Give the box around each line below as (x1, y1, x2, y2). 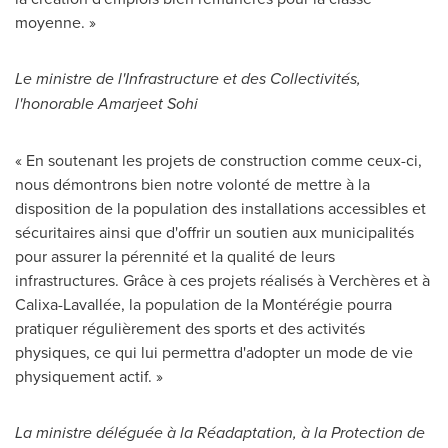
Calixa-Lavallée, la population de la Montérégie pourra (15, 293, 392, 315)
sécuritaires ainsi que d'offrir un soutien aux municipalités (15, 221, 414, 243)
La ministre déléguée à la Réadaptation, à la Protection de (15, 421, 425, 444)
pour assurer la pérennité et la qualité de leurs (15, 245, 335, 267)
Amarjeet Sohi (98, 92, 198, 115)
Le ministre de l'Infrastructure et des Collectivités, (15, 67, 361, 90)
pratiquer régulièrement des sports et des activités (15, 317, 365, 339)
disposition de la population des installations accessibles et (15, 197, 426, 219)
